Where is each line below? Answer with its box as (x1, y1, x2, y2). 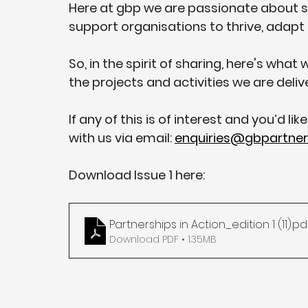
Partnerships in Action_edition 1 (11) (109, 217, 291, 232)
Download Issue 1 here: (69, 166, 205, 184)
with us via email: (69, 129, 175, 146)
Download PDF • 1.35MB (109, 232, 217, 246)
